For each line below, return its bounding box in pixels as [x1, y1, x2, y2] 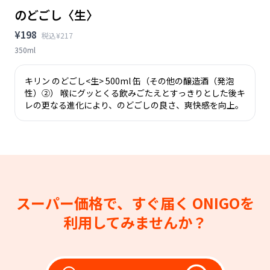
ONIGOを [192, 192, 254, 213]
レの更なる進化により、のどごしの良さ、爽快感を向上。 [25, 98, 243, 111]
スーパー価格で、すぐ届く [16, 192, 192, 213]
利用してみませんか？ [63, 211, 207, 233]
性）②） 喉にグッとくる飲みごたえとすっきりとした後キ [25, 86, 245, 99]
